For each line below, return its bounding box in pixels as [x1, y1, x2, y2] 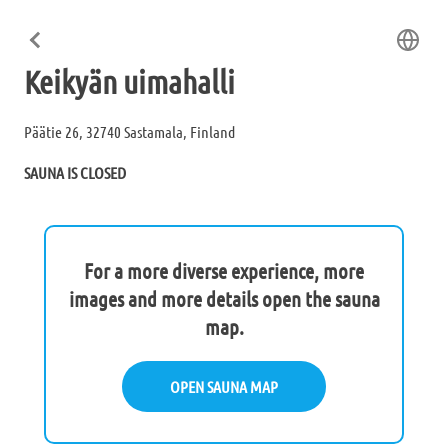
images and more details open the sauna [68, 286, 380, 311]
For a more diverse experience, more [84, 258, 364, 283]
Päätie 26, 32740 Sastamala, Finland [24, 122, 235, 141]
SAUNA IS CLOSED [24, 163, 126, 182]
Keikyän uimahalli [24, 62, 235, 101]
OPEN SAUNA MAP [170, 377, 278, 396]
